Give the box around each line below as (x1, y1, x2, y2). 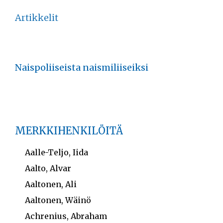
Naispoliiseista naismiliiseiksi (15, 62, 148, 73)
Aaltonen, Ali (25, 179, 77, 189)
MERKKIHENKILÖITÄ (15, 124, 123, 137)
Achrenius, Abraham (25, 211, 107, 221)
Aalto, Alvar (25, 163, 71, 173)
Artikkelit (15, 12, 58, 23)
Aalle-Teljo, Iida (25, 147, 88, 157)
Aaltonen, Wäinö (25, 195, 91, 205)
